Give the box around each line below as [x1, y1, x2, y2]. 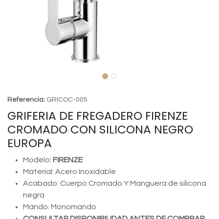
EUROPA [7, 135, 52, 151]
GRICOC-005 [46, 96, 88, 103]
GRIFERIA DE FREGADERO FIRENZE [7, 108, 188, 124]
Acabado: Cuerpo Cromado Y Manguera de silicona [23, 179, 206, 187]
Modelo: [23, 156, 53, 164]
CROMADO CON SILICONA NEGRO [7, 121, 193, 137]
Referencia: [7, 96, 46, 103]
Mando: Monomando [23, 203, 96, 211]
